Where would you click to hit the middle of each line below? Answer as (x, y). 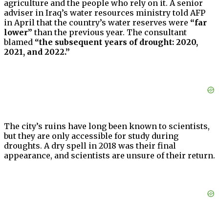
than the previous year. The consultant (109, 33)
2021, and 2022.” (37, 52)
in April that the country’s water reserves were (97, 23)
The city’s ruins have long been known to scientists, (107, 126)
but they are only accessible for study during (91, 136)
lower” (18, 33)
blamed (19, 42)
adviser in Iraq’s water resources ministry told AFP (105, 13)
